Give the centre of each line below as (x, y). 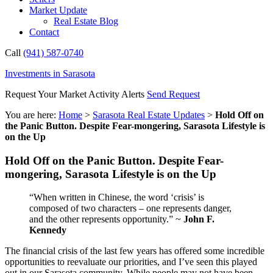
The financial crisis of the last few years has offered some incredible (135, 251)
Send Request (173, 94)
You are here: (32, 115)
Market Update (58, 10)
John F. (199, 219)
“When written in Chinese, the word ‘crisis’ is (117, 197)
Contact (44, 32)
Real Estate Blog (86, 21)
